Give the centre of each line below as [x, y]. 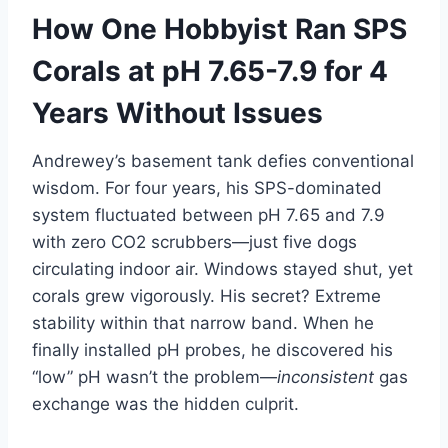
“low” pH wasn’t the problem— [154, 376]
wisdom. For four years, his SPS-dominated [207, 187]
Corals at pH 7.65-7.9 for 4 [210, 70]
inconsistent [325, 376]
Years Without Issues [177, 112]
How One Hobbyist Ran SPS [219, 28]
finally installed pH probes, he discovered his [212, 349]
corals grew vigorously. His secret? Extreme [206, 295]
